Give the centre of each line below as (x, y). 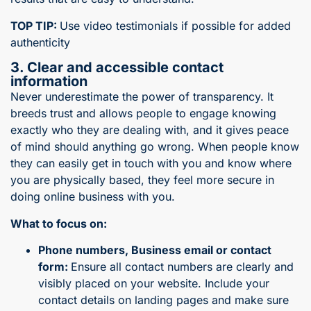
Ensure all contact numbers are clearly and (182, 267)
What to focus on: (59, 223)
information (49, 82)
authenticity (40, 42)
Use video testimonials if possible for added (175, 25)
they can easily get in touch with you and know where (151, 163)
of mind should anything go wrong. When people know (155, 147)
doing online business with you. (93, 197)
